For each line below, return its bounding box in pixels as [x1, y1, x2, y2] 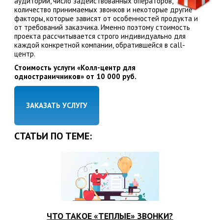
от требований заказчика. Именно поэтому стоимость [14, 23, 190, 32]
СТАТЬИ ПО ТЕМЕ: [14, 130, 92, 143]
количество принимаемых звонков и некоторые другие [14, 5, 192, 15]
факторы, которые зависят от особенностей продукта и [14, 14, 198, 24]
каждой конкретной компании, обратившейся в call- [14, 40, 185, 50]
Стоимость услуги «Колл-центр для [14, 63, 136, 73]
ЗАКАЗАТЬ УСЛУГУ [26, 101, 87, 110]
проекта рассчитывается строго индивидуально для [14, 31, 186, 41]
